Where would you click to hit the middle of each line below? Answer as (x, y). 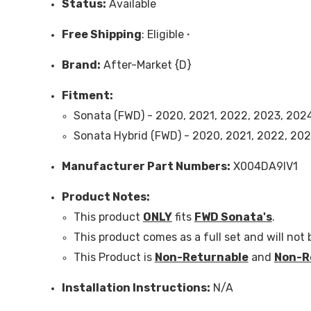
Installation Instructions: (136, 288)
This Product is (114, 258)
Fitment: (87, 96)
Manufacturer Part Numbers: (146, 167)
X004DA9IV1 (264, 167)
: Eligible (164, 35)
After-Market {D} (146, 65)
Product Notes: (106, 197)
